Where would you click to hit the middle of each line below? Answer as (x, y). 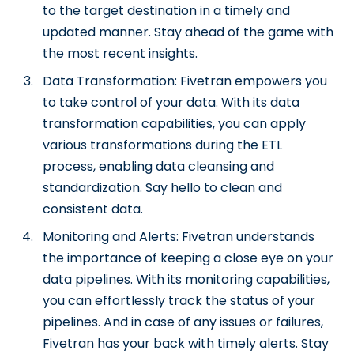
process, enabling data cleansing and (159, 166)
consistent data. (93, 209)
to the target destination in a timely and (167, 11)
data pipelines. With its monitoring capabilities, (186, 279)
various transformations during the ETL (163, 145)
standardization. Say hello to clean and (163, 188)
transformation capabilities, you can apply (175, 124)
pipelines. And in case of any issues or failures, (183, 322)
